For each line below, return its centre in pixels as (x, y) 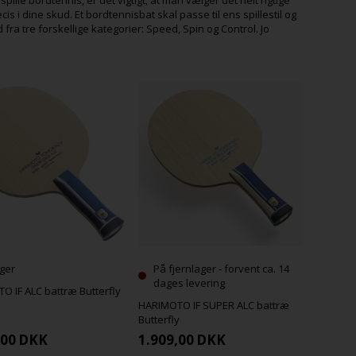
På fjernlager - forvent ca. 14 (221, 269)
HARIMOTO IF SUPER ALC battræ (213, 306)
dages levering (189, 283)
